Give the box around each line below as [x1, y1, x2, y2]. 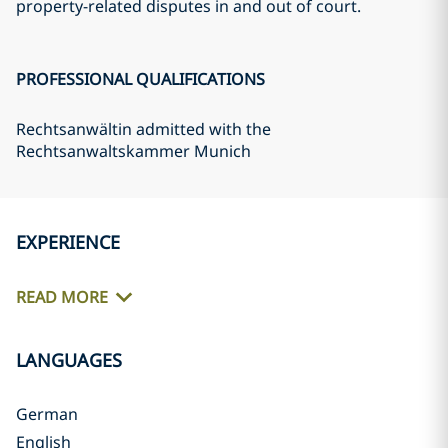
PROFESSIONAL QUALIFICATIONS [16, 68, 265, 90]
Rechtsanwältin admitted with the [16, 118, 271, 140]
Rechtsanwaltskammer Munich [16, 140, 251, 162]
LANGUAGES [16, 348, 122, 372]
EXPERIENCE [16, 230, 120, 254]
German [16, 403, 78, 425]
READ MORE [16, 286, 108, 309]
